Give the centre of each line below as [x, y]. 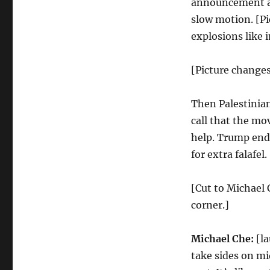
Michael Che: [222, 239]
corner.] [210, 205]
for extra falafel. [229, 154]
